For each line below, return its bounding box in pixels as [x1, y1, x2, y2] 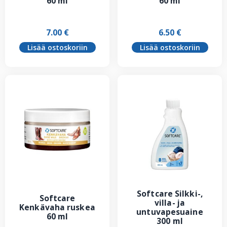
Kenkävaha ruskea [19, 202, 95, 213]
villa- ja [155, 197, 185, 209]
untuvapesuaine [136, 206, 203, 218]
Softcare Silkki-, [137, 188, 203, 200]
